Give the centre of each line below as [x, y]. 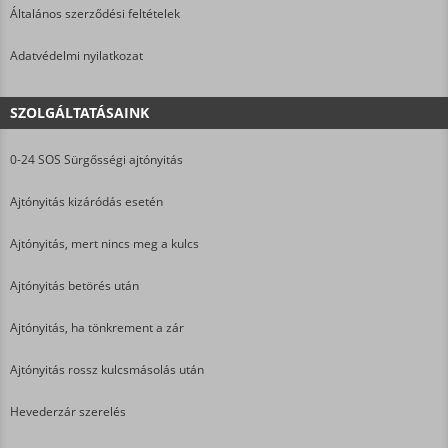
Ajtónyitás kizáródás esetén [86, 202]
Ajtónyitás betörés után [74, 286]
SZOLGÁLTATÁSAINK [79, 113]
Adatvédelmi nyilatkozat [76, 56]
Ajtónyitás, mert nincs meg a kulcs [104, 244]
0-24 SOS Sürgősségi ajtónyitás [96, 160]
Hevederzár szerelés [68, 412]
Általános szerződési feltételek [95, 14]
